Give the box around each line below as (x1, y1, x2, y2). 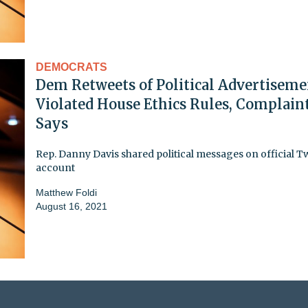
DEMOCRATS (36, 60, 107, 73)
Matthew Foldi (36, 186, 97, 198)
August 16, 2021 (36, 200, 107, 212)
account (36, 161, 75, 174)
